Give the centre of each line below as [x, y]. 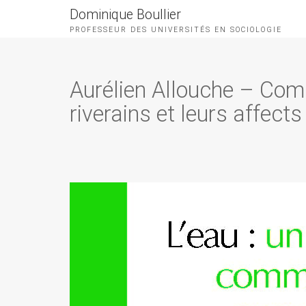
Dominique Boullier [125, 15]
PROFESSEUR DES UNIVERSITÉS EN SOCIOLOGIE [176, 30]
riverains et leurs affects [186, 114]
